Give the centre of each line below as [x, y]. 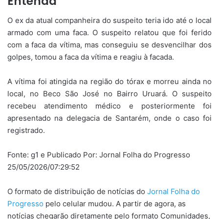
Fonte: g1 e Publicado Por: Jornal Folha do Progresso [99, 155]
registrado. [26, 131]
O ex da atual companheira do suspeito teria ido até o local [109, 21]
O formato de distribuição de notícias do [77, 192]
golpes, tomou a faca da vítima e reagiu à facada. [91, 57]
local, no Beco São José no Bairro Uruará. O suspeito [109, 94]
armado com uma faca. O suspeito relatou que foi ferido [109, 33]
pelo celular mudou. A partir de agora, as [116, 204]
